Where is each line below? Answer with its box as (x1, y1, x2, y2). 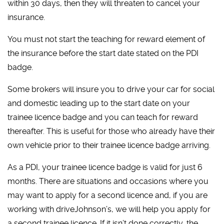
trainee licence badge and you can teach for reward (7, 112, 198, 122)
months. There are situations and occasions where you (7, 176, 209, 186)
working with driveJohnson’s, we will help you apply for (7, 204, 211, 214)
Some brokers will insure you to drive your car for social (7, 84, 215, 94)
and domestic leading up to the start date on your (7, 98, 190, 108)
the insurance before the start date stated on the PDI (7, 48, 199, 58)
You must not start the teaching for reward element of (7, 34, 205, 44)
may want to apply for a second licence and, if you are (7, 190, 208, 200)
